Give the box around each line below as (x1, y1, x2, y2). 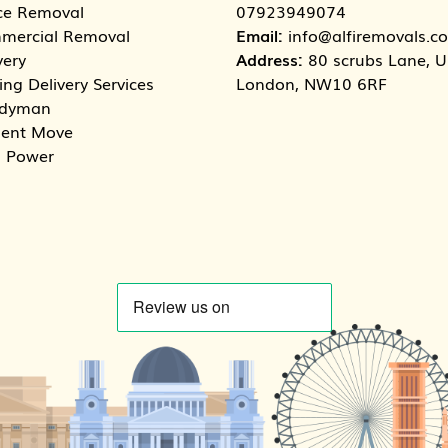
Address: (236, 47, 303, 71)
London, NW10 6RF (236, 71, 387, 95)
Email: (236, 23, 283, 47)
